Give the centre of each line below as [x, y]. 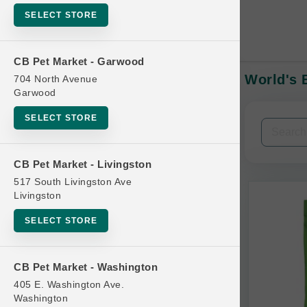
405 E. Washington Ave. [69, 285]
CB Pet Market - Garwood [79, 62]
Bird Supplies [59, 291]
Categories [58, 167]
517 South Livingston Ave [73, 182]
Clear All [202, 132]
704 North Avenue [56, 79]
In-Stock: [54, 92]
